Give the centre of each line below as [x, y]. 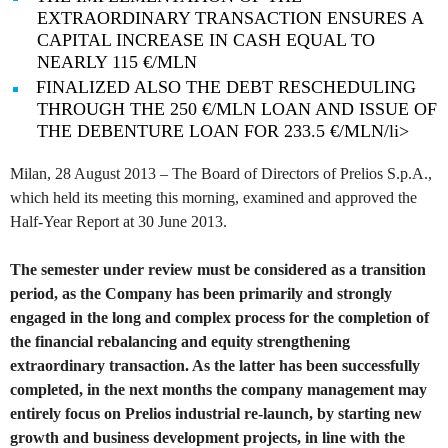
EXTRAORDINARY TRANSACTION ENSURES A [230, 18]
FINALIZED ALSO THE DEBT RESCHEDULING [226, 87]
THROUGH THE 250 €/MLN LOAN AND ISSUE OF [237, 109]
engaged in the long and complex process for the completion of [219, 318]
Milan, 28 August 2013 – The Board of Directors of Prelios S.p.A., [221, 174]
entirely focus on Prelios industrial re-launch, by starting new [216, 414]
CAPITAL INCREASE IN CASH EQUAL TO [206, 40]
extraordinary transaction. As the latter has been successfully [215, 366]
